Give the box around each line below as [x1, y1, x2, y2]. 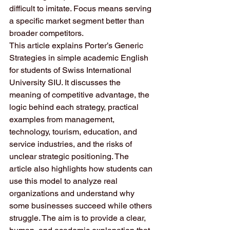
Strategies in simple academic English [9, 53, 150, 63]
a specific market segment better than [9, 16, 146, 26]
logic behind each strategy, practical [9, 102, 141, 112]
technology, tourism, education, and [9, 127, 139, 137]
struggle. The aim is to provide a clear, [9, 213, 148, 223]
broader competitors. [9, 28, 84, 38]
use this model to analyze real [9, 176, 120, 186]
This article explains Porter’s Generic [9, 41, 145, 50]
